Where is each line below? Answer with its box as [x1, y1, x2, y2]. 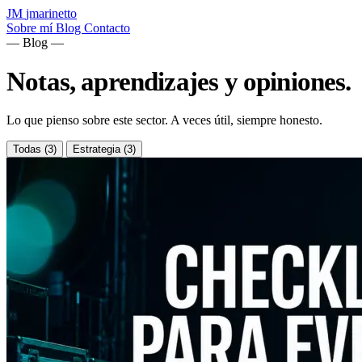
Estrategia [73, 143, 124, 156]
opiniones [242, 67, 346, 97]
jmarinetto [26, 6, 77, 20]
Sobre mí [6, 21, 56, 35]
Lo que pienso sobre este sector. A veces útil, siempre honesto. [6, 113, 322, 128]
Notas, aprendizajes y [6, 67, 243, 97]
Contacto [84, 21, 130, 35]
